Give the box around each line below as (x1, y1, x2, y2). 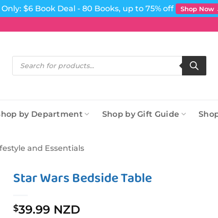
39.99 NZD (18, 202, 81, 217)
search (11, 61, 31, 69)
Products (11, 55, 39, 62)
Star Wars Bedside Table (13, 168, 152, 189)
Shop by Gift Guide (102, 109, 180, 119)
